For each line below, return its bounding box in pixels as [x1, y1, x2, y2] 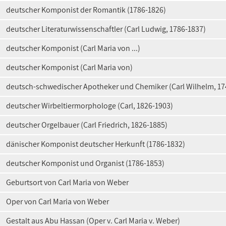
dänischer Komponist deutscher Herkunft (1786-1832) [6, 139, 185, 149]
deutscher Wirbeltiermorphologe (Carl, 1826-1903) [6, 100, 173, 111]
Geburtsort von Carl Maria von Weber [6, 177, 129, 188]
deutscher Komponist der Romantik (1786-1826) [6, 5, 166, 15]
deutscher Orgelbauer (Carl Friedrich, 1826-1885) [6, 120, 167, 130]
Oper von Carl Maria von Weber [6, 196, 109, 207]
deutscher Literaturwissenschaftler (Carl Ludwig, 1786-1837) [6, 24, 206, 34]
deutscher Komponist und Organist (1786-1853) [6, 158, 164, 168]
